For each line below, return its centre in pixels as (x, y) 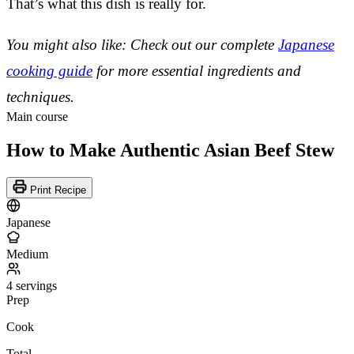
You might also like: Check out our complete (142, 44)
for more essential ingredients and (197, 70)
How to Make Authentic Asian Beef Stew (170, 150)
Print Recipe (56, 190)
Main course (37, 116)
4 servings (32, 285)
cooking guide (49, 70)
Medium (27, 254)
